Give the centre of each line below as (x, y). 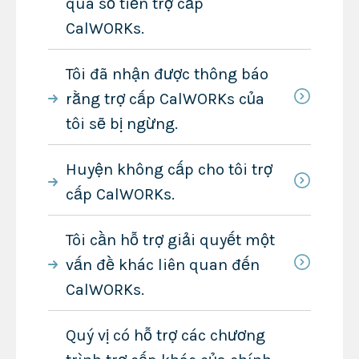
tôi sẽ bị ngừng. (121, 123)
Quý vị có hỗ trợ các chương (165, 335)
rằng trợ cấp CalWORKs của (165, 99)
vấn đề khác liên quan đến (162, 264)
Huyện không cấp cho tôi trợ (169, 169)
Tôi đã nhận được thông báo (167, 74)
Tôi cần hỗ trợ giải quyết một (170, 240)
